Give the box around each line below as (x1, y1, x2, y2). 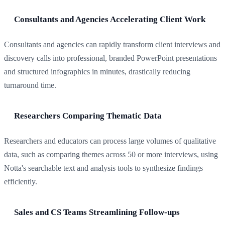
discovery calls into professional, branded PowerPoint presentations (4, 54, 217, 63)
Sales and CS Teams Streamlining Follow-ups (14, 207, 180, 217)
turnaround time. (4, 81, 56, 90)
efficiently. (4, 177, 37, 186)
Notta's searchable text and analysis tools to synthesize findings (4, 164, 203, 173)
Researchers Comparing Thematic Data (14, 111, 162, 121)
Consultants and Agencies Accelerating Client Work (14, 15, 205, 25)
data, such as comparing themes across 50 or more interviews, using (4, 150, 218, 159)
